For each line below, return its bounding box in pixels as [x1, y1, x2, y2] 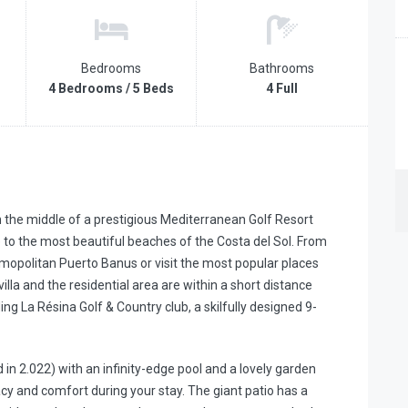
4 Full [266, 81, 298, 96]
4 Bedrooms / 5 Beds [48, 81, 174, 96]
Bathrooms [250, 61, 314, 76]
